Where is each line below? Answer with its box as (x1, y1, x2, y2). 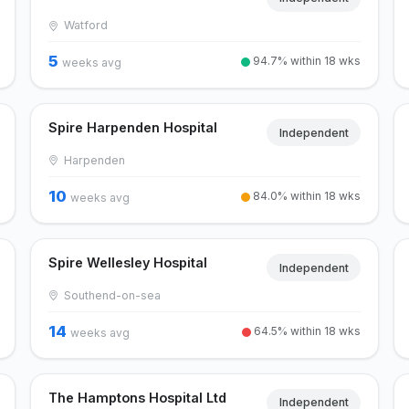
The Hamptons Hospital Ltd (47, 389, 226, 405)
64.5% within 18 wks (251, 323, 362, 338)
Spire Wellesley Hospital (47, 255, 207, 270)
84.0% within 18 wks (250, 189, 362, 203)
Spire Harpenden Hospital (47, 120, 217, 136)
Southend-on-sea (60, 288, 162, 302)
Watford (60, 18, 109, 33)
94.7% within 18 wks (250, 54, 362, 68)
